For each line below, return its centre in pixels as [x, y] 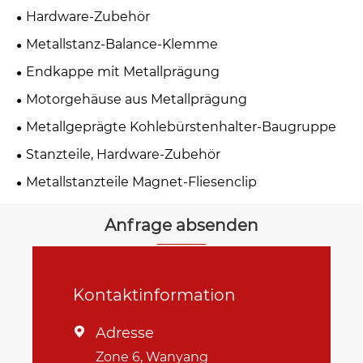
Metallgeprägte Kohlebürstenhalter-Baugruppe [181, 127]
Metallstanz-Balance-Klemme [122, 45]
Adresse [125, 333]
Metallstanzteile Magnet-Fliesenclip [141, 182]
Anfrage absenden [181, 226]
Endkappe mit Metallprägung [123, 72]
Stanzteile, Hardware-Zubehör [123, 155]
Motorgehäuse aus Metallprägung [137, 100]
